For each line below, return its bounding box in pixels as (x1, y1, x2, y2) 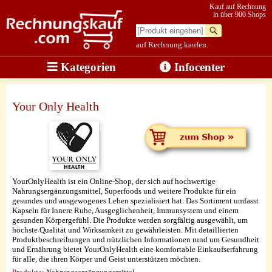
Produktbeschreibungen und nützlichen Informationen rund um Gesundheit (12, 234, 259, 244)
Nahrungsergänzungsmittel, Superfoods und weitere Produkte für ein (12, 186, 236, 195)
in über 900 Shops (213, 11, 266, 19)
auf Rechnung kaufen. (136, 40, 208, 49)
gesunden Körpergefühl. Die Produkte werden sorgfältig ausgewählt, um (12, 215, 248, 225)
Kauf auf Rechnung (209, 3, 266, 11)
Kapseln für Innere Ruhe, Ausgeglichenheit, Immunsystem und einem (12, 205, 239, 215)
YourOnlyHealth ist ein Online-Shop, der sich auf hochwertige (12, 176, 216, 186)
